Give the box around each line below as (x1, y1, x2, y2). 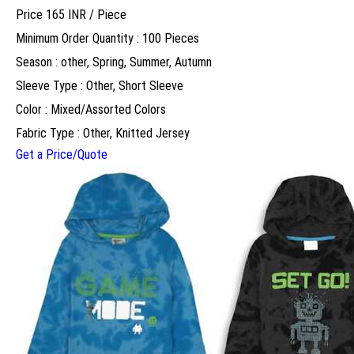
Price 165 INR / (16, 6, 97, 22)
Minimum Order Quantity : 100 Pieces (16, 30, 199, 46)
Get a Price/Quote (16, 146, 107, 162)
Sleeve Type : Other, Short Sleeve (16, 77, 183, 93)
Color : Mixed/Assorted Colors (16, 101, 166, 117)
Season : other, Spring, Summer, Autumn (16, 54, 212, 70)
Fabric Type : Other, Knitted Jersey (16, 125, 190, 141)
